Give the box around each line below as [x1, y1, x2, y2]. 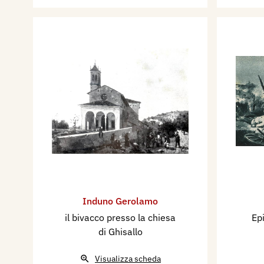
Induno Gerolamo [82, 195, 158, 207]
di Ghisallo [98, 226, 143, 238]
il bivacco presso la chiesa [65, 212, 176, 224]
